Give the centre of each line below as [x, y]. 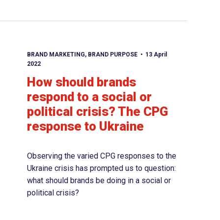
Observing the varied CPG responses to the [101, 156]
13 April [156, 55]
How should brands [81, 82]
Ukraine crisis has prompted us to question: [101, 168]
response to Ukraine [85, 126]
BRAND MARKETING [56, 55]
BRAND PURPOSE [112, 55]
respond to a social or [89, 97]
